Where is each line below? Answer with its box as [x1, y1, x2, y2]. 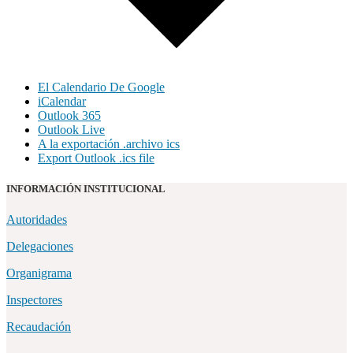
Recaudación [6, 320, 71, 334]
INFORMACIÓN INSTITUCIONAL [6, 183, 165, 195]
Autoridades [6, 213, 67, 227]
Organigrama [6, 266, 72, 281]
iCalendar [38, 95, 86, 109]
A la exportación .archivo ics [38, 137, 180, 151]
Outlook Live [38, 123, 105, 137]
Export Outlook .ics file [38, 151, 154, 165]
